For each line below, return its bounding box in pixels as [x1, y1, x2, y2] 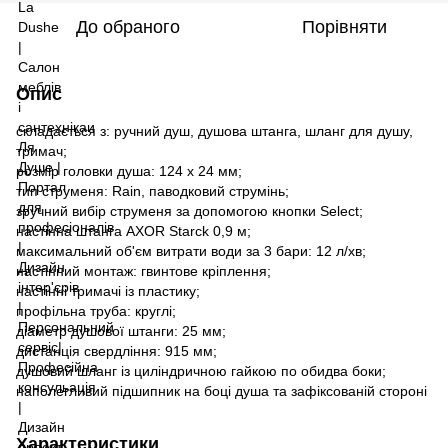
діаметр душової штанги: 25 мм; [16, 322, 226, 339]
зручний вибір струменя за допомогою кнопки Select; [16, 202, 363, 219]
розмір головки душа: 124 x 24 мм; [16, 162, 242, 179]
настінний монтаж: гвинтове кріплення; [16, 262, 271, 279]
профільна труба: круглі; [16, 302, 176, 319]
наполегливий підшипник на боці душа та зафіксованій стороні [16, 382, 427, 399]
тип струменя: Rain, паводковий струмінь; [16, 182, 289, 199]
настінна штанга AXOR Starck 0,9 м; [16, 222, 251, 239]
